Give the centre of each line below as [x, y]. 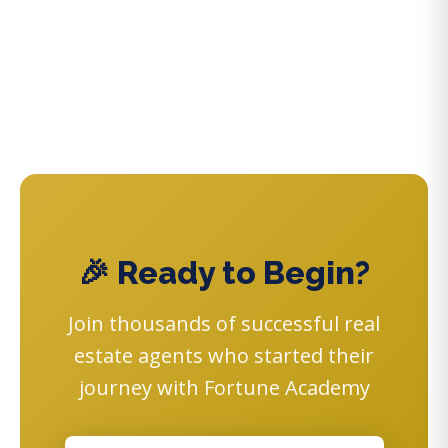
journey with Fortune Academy [224, 387]
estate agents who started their [224, 355]
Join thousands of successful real [224, 323]
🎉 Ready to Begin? [224, 272]
